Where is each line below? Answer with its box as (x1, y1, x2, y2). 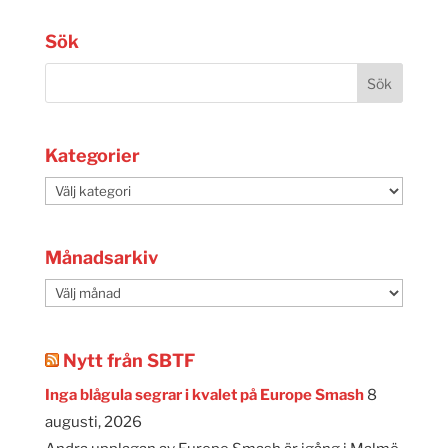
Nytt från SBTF (62, 349, 195, 371)
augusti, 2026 (44, 412, 142, 431)
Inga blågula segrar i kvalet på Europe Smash (44, 385, 364, 404)
